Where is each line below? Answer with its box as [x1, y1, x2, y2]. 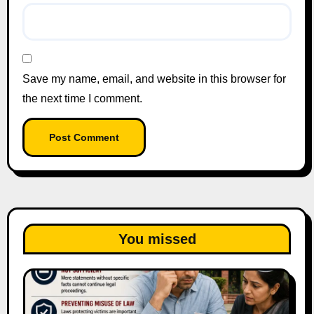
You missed [118, 231, 196, 247]
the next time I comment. [22, 93, 142, 105]
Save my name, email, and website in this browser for [22, 73, 286, 86]
